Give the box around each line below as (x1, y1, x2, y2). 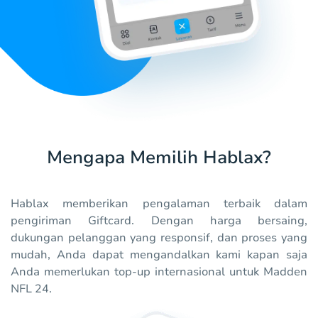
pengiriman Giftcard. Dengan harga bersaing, (11, 213, 307, 229)
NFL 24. (11, 281, 52, 297)
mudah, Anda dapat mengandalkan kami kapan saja (11, 247, 307, 263)
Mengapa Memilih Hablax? (47, 146, 271, 170)
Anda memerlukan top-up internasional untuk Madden (11, 264, 307, 280)
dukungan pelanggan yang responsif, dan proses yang (11, 230, 307, 246)
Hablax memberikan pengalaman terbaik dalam (11, 196, 307, 212)
